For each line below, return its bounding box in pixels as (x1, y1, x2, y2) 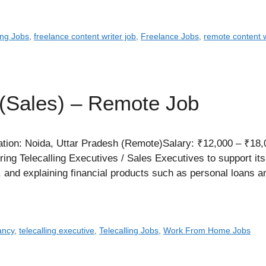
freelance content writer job (34, 31, 137, 41)
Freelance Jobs (141, 31, 199, 41)
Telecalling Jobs (99, 226, 159, 236)
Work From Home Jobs (163, 226, 251, 236)
